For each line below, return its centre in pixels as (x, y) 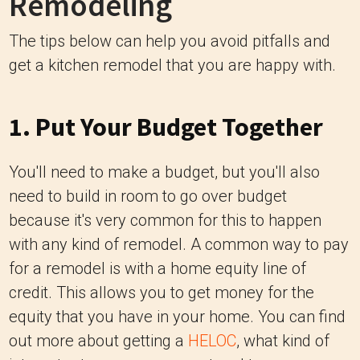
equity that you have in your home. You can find (177, 317)
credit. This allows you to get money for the (162, 293)
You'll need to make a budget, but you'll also (164, 172)
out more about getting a (98, 341)
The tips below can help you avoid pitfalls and (170, 41)
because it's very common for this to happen (165, 221)
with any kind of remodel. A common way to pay (179, 245)
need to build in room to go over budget (148, 196)
